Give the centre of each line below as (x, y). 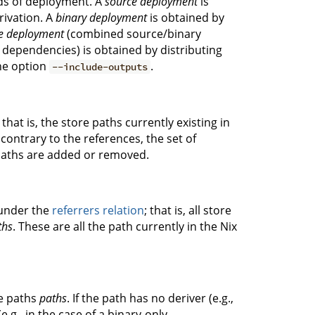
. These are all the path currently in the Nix (125, 226)
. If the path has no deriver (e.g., (150, 298)
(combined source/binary (133, 34)
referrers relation (98, 210)
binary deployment (101, 18)
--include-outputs (100, 67)
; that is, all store (188, 210)
